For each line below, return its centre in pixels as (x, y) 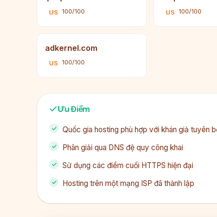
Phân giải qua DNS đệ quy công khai (123, 148)
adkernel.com (71, 48)
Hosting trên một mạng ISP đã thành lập (128, 184)
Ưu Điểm (74, 109)
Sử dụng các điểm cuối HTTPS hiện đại (128, 166)
